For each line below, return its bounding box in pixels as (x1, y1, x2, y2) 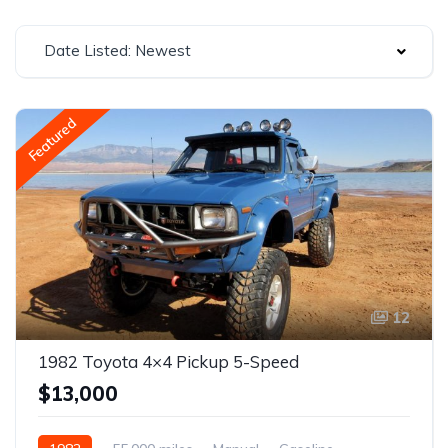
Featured (24, 114, 80, 166)
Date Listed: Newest (44, 41, 191, 60)
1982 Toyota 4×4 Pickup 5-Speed (38, 350, 299, 372)
